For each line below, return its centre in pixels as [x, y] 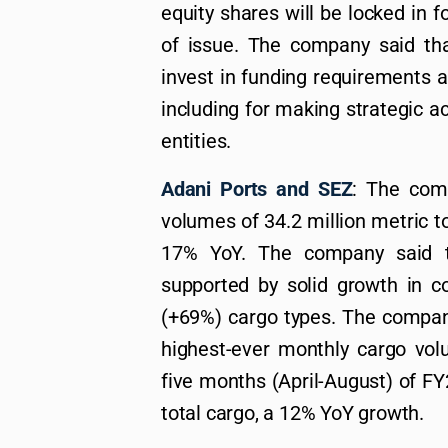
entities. [196, 141]
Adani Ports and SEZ [257, 189]
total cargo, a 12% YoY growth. [293, 413]
